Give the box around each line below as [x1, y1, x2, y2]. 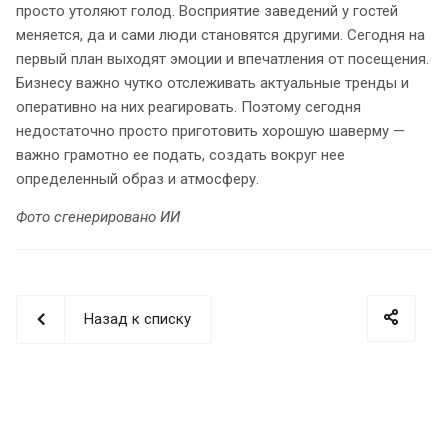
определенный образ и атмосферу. [16, 170, 259, 189]
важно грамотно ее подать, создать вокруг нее [16, 146, 345, 165]
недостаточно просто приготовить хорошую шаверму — [16, 122, 405, 141]
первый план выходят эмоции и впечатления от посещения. [16, 50, 429, 69]
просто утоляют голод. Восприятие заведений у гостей [16, 2, 398, 21]
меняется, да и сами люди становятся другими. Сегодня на [16, 26, 425, 45]
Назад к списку [84, 310, 191, 329]
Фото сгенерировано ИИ [16, 208, 180, 227]
